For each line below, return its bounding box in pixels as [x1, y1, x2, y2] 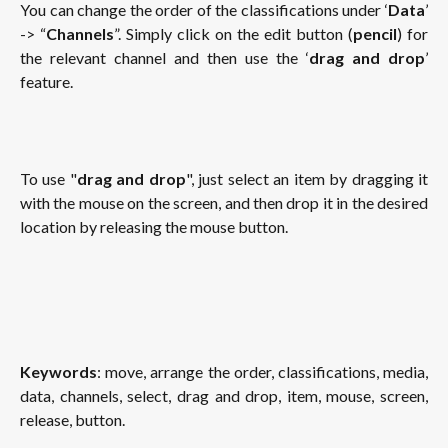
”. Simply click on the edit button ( [114, 24, 353, 43]
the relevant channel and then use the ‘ [20, 48, 309, 67]
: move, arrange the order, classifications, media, [97, 362, 428, 382]
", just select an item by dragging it [185, 168, 429, 188]
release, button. [20, 410, 125, 430]
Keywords [20, 362, 97, 382]
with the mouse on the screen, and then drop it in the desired [20, 192, 428, 212]
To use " [20, 168, 77, 188]
